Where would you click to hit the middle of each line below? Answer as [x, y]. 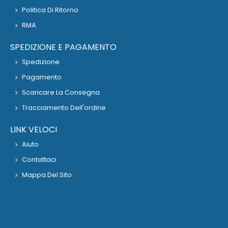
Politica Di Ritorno [50, 10]
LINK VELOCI [34, 130]
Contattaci [39, 160]
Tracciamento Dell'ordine [64, 108]
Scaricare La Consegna [61, 93]
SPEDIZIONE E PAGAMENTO [63, 47]
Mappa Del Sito [47, 175]
